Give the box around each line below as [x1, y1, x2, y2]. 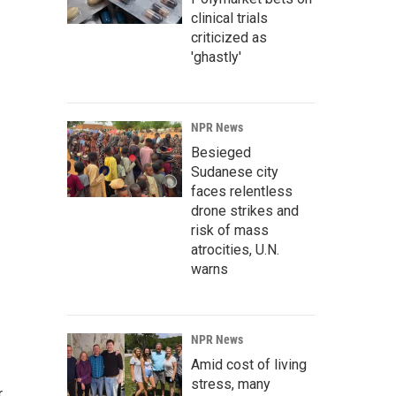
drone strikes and [191, 202, 299, 220]
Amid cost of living [191, 356, 307, 374]
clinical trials [191, 10, 268, 27]
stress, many [191, 376, 270, 393]
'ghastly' [191, 49, 241, 66]
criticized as [191, 29, 267, 47]
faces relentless [191, 183, 293, 201]
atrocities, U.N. [191, 241, 279, 259]
